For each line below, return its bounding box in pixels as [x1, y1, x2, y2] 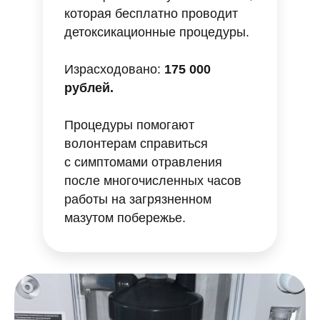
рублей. [64, 81, 114, 95]
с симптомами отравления [64, 155, 222, 169]
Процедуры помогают [64, 118, 194, 132]
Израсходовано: [64, 62, 164, 76]
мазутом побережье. [64, 211, 186, 225]
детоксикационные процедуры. [64, 25, 249, 39]
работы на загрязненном [64, 192, 211, 206]
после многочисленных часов [64, 174, 241, 188]
